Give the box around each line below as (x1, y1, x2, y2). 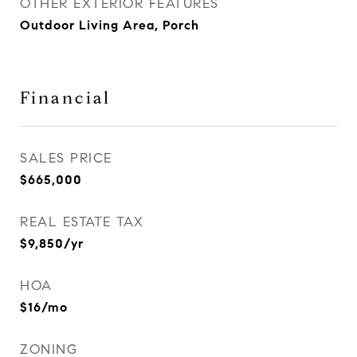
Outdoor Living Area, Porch (20, 18, 199, 33)
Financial (20, 88, 111, 108)
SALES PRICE (20, 150, 112, 167)
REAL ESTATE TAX (20, 214, 144, 230)
